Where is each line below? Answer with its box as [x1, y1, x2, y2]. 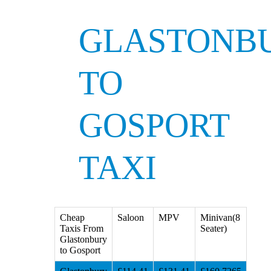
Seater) [200, 223, 227, 234]
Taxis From [59, 223, 103, 234]
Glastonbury [59, 234, 107, 245]
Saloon [117, 212, 144, 223]
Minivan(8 [200, 212, 240, 223]
